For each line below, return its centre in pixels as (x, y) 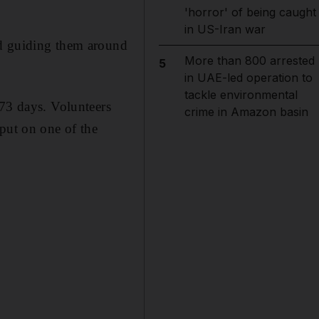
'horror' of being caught (250, 12)
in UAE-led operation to (248, 78)
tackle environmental (241, 95)
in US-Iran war (225, 29)
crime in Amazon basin (246, 112)
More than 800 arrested (249, 61)
